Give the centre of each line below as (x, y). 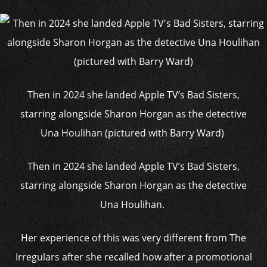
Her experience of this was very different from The (133, 238)
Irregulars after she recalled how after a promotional (133, 257)
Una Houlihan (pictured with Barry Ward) (133, 133)
